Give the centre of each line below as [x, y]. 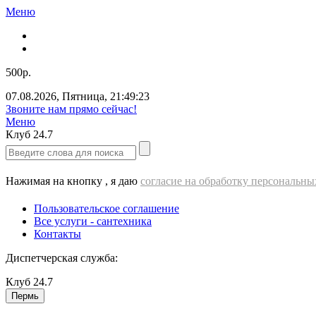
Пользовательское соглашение [107, 208]
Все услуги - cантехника [93, 221]
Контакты [57, 234]
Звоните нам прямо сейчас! [71, 109]
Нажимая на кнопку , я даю [73, 181]
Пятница [83, 96]
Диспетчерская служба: [62, 258]
